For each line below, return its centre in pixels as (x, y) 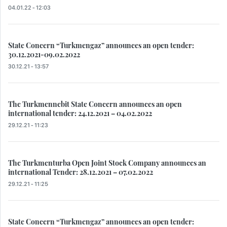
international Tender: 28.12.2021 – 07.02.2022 (81, 172)
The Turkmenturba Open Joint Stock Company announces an (107, 163)
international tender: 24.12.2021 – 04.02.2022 (80, 113)
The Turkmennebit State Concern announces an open (95, 104)
